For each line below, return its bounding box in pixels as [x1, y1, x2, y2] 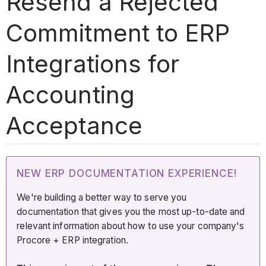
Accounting [6, 80, 135, 109]
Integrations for [6, 49, 179, 78]
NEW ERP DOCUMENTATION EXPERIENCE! [17, 167, 237, 179]
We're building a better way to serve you [17, 192, 187, 204]
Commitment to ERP [6, 18, 230, 47]
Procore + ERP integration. [17, 235, 128, 246]
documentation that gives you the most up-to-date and [17, 206, 245, 218]
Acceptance [6, 110, 142, 140]
